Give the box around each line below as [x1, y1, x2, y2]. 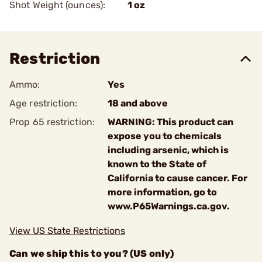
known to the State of [108, 158, 206, 170]
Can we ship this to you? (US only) [9, 248, 174, 259]
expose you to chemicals [108, 130, 222, 142]
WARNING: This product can [108, 116, 233, 127]
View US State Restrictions [9, 225, 125, 236]
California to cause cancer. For [108, 173, 247, 184]
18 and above [108, 98, 168, 109]
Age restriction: [9, 98, 78, 109]
